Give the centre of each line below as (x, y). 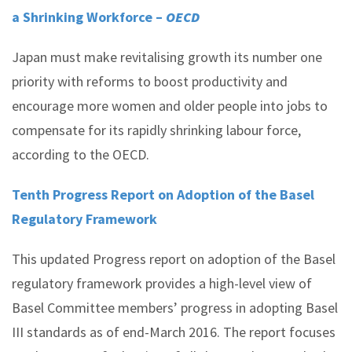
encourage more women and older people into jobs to (170, 106)
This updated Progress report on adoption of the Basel (174, 259)
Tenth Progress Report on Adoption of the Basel (163, 194)
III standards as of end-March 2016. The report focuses (174, 332)
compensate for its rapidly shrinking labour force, (156, 130)
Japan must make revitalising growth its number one (167, 57)
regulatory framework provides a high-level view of (162, 283)
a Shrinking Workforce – (89, 17)
